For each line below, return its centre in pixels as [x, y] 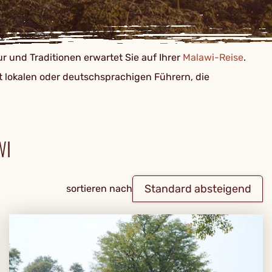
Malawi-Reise [213, 57]
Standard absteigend [198, 189]
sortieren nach [99, 189]
